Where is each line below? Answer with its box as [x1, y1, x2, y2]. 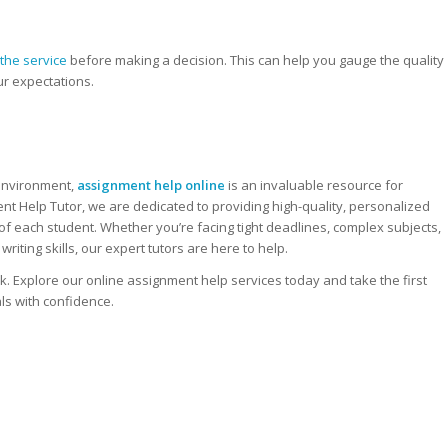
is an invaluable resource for [225, 176, 403, 195]
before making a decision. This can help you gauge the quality [67, 51, 444, 70]
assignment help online [77, 176, 225, 195]
